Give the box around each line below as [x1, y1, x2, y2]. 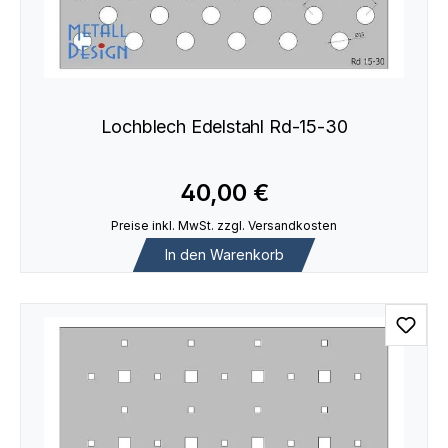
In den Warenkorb [164, 246, 284, 264]
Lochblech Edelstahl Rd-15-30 [100, 115, 348, 137]
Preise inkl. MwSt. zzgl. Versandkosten [111, 218, 337, 234]
